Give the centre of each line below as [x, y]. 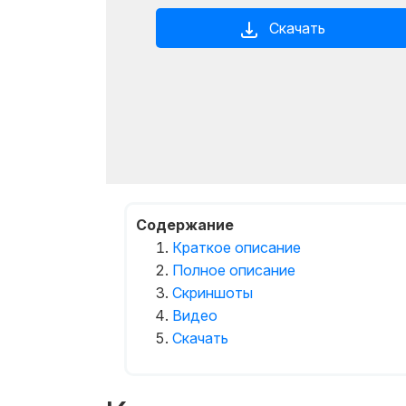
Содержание [185, 225]
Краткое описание [237, 247]
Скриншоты [213, 293]
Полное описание [234, 270]
